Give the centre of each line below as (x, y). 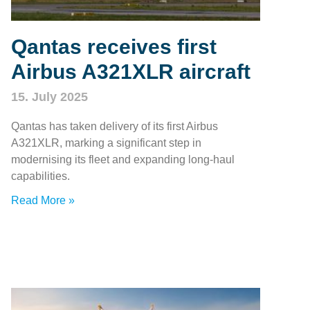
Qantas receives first (114, 46)
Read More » (43, 200)
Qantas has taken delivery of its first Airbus (115, 126)
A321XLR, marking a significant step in (106, 143)
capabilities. (40, 176)
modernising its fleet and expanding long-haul (123, 159)
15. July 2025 (49, 97)
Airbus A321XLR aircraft (131, 71)
